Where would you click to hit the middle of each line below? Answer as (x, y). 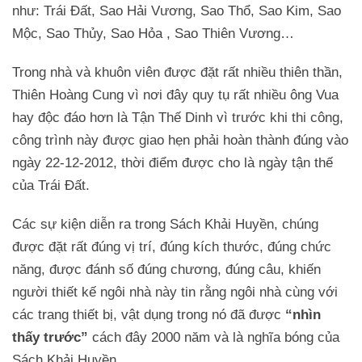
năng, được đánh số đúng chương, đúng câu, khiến (166, 270)
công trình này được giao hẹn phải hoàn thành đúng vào (180, 141)
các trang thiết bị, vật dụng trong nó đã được (149, 315)
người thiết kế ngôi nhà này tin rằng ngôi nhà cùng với (175, 293)
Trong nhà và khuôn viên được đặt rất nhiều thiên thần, (177, 73)
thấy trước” (50, 338)
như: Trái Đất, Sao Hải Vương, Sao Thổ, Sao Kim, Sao (177, 11)
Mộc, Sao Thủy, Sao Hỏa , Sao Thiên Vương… (153, 34)
